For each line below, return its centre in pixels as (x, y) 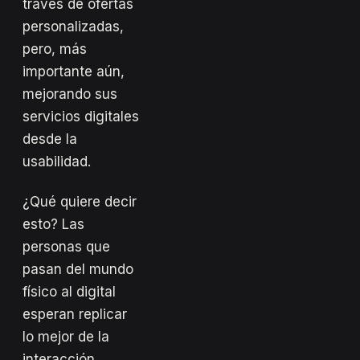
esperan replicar (75, 314)
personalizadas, (73, 26)
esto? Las (53, 224)
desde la (50, 139)
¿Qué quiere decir (80, 201)
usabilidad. (57, 161)
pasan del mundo (78, 269)
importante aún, (74, 71)
